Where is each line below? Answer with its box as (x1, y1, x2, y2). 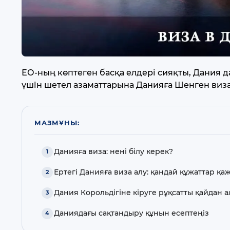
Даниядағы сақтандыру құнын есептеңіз (54, 208, 209, 218)
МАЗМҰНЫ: (34, 118, 80, 127)
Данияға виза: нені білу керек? (54, 147, 174, 157)
